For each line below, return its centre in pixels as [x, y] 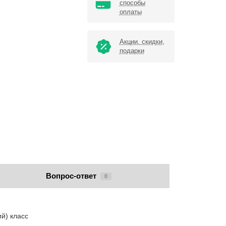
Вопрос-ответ [71, 176]
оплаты [130, 12]
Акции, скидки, [142, 42]
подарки [132, 51]
